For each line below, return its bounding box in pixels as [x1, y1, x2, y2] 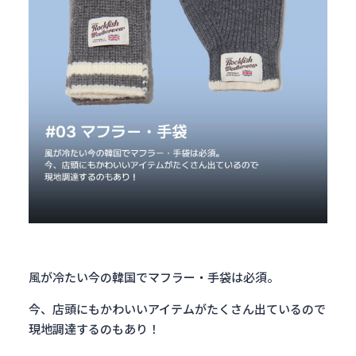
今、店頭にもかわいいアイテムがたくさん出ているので [29, 300, 326, 317]
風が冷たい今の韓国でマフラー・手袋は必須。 [29, 269, 279, 285]
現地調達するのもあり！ [29, 320, 160, 337]
